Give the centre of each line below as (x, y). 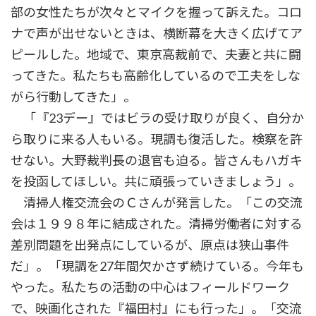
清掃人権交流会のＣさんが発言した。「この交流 (157, 203)
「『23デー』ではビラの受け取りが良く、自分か (157, 118)
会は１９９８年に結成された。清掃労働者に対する (157, 224)
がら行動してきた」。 (73, 97)
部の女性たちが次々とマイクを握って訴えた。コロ (156, 12)
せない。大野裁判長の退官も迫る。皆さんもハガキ (157, 160)
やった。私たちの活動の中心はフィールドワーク (150, 287)
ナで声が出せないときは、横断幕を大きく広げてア (157, 34)
